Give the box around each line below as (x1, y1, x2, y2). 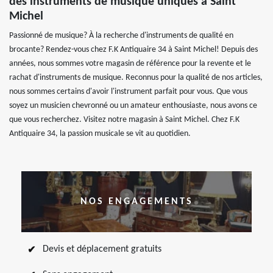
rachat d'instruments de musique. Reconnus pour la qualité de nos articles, (9, 73, 263, 82)
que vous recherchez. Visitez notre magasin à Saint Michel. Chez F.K (9, 115, 239, 124)
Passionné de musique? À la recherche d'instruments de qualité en (9, 31, 233, 40)
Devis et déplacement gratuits (43, 244, 161, 254)
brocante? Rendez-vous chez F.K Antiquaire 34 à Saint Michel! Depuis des (9, 45, 258, 54)
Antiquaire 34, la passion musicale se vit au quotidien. (9, 129, 191, 138)
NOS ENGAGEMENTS (80, 196, 193, 207)
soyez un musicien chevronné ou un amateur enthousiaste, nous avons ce (9, 101, 257, 110)
